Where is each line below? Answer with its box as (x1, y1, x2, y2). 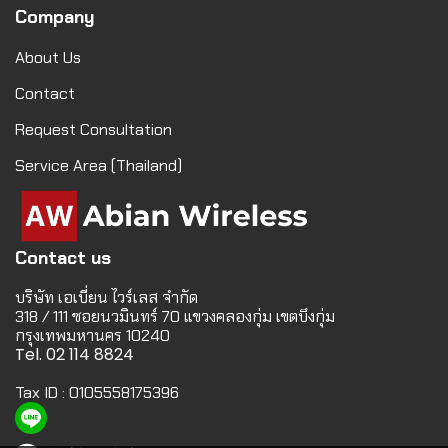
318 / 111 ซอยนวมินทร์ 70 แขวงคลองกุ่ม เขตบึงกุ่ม (15, 306, 335, 327)
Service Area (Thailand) (15, 155, 182, 176)
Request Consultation (15, 119, 172, 140)
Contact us (15, 246, 111, 270)
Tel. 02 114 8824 (15, 343, 134, 366)
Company (15, 5, 94, 29)
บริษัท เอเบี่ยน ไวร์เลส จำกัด (15, 287, 198, 308)
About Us (15, 47, 81, 68)
